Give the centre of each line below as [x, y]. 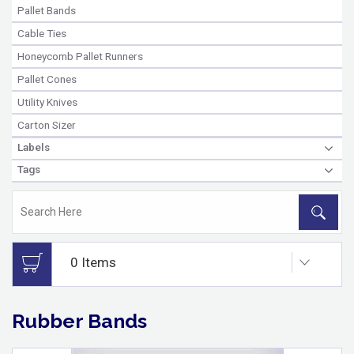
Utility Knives [47, 102]
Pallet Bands [47, 10]
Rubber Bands [79, 320]
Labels [34, 147]
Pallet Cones [47, 79]
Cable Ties [42, 33]
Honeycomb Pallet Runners [80, 56]
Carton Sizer [47, 124]
